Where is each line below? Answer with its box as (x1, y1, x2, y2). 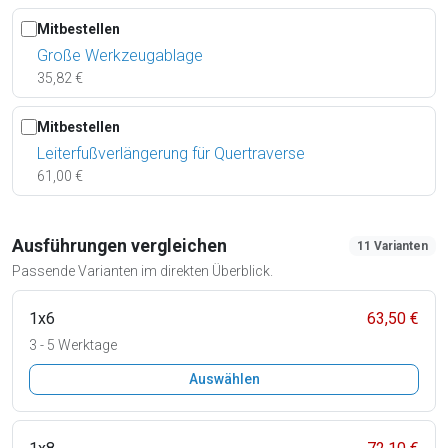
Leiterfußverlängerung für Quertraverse (37, 143, 305, 163)
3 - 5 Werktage (29, 336, 117, 353)
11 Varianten (357, 238, 429, 253)
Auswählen (188, 370, 260, 387)
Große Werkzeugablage (37, 45, 203, 65)
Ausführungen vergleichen (12, 235, 227, 256)
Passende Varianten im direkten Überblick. (12, 262, 273, 279)
